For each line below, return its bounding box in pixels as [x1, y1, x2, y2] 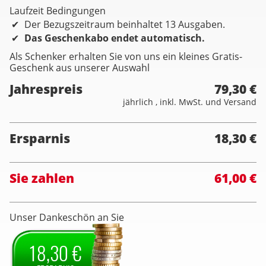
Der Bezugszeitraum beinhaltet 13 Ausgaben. [24, 18, 225, 31]
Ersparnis [9, 129, 70, 147]
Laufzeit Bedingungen [9, 4, 106, 18]
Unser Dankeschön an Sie [9, 211, 124, 224]
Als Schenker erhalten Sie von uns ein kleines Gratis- [9, 50, 242, 64]
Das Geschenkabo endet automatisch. [24, 31, 205, 45]
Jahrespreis [9, 80, 83, 98]
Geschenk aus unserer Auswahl [9, 61, 150, 75]
